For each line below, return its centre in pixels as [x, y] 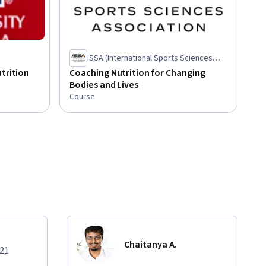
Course [82, 96]
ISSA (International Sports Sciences [150, 58]
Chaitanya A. [151, 244]
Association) [109, 70]
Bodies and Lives [104, 85]
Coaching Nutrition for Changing [137, 73]
